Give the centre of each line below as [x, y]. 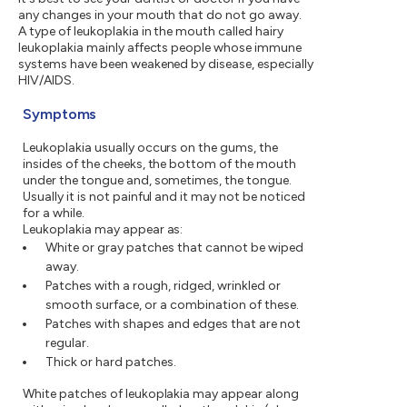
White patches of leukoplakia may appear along [161, 394]
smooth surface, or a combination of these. [172, 305]
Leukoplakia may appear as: [103, 230]
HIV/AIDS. [46, 81]
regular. [67, 343]
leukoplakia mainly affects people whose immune [160, 48]
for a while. [54, 213]
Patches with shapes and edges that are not [173, 324]
